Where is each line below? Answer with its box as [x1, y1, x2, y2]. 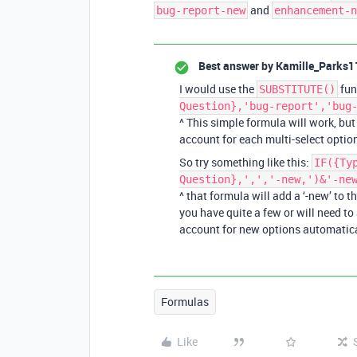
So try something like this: [179, 155, 312, 170]
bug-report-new [156, 4, 245, 17]
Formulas [161, 294, 209, 309]
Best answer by [198, 58, 273, 73]
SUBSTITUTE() [259, 83, 335, 96]
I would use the [179, 81, 257, 96]
